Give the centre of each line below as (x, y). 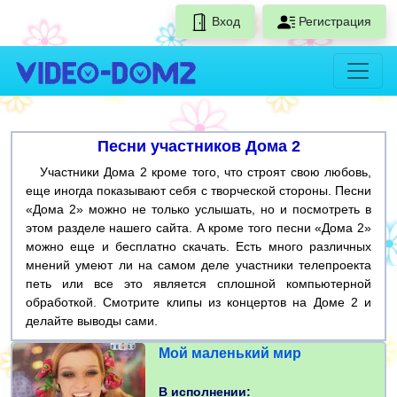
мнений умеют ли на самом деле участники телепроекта (198, 265)
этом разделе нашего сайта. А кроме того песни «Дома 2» (198, 228)
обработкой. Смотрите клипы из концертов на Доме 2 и (198, 303)
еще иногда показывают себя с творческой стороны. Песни (198, 191)
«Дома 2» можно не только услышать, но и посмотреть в (198, 210)
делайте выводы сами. (92, 321)
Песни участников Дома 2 (198, 147)
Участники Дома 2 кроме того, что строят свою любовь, (198, 172)
